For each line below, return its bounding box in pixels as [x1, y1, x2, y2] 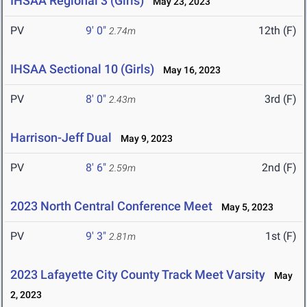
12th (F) [258, 24, 297, 38]
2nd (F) [262, 161, 297, 175]
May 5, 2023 [215, 201, 273, 213]
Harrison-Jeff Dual [10, 130, 112, 145]
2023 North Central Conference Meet [10, 199, 212, 214]
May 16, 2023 [157, 64, 221, 76]
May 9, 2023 [114, 133, 173, 145]
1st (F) [265, 230, 297, 243]
